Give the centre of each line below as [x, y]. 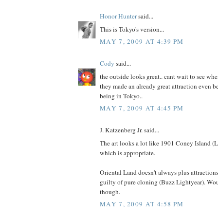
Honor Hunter [118, 16]
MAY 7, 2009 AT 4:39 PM [142, 42]
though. [110, 191]
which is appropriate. [127, 153]
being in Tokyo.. [121, 96]
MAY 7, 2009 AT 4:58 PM [142, 204]
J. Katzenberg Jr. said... [129, 130]
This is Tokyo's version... [132, 29]
